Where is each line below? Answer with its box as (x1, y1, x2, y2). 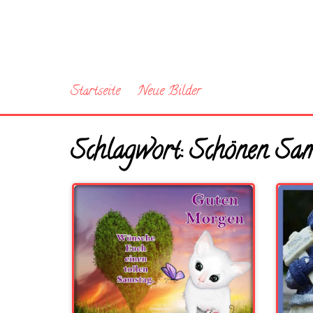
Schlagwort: (71, 133, 189, 173)
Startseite (71, 82, 120, 102)
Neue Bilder (138, 82, 201, 102)
